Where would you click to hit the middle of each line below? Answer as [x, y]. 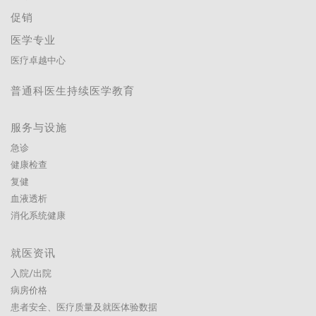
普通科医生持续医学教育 [73, 92]
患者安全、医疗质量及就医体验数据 [84, 308]
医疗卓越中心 [38, 61]
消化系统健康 [38, 217]
